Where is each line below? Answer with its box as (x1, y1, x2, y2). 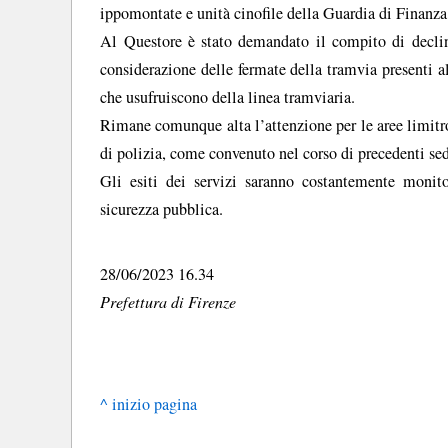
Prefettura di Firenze (100, 290, 237, 312)
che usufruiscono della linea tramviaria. (100, 86, 356, 109)
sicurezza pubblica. (100, 198, 224, 221)
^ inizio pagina (100, 393, 198, 416)
